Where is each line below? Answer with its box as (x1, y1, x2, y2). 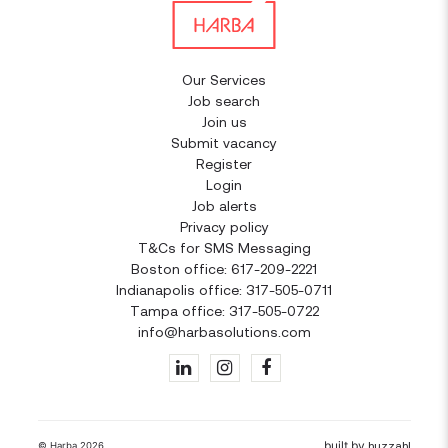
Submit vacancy (171, 135, 277, 151)
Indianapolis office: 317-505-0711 (116, 282, 332, 298)
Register (196, 156, 252, 172)
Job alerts (191, 198, 257, 214)
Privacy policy (179, 219, 269, 235)
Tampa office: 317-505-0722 (129, 303, 319, 319)
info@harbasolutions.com (137, 324, 311, 340)
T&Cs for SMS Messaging (137, 240, 311, 256)
